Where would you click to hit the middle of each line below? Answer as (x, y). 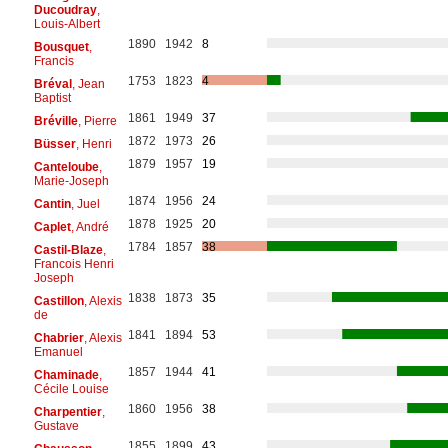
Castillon (58, 300)
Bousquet (61, 46)
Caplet (52, 226)
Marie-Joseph (71, 180)
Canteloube (66, 166)
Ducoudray (65, 9)
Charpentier (67, 411)
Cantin (52, 203)
